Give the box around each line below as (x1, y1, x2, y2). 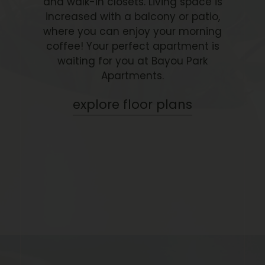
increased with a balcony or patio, (45, 9, 220, 24)
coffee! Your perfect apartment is (46, 39, 219, 54)
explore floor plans (73, 96, 192, 114)
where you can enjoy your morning (43, 24, 222, 39)
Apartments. (101, 69, 164, 83)
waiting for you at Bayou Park (57, 54, 208, 69)
